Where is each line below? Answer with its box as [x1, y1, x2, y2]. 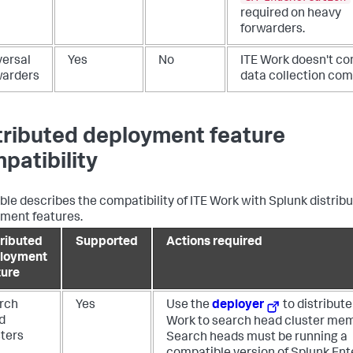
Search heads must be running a [166, 332, 347, 345]
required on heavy [240, 7, 341, 20]
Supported [76, 236, 138, 250]
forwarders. [240, 23, 305, 36]
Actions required [166, 236, 262, 250]
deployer [212, 299, 264, 313]
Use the [166, 299, 212, 313]
